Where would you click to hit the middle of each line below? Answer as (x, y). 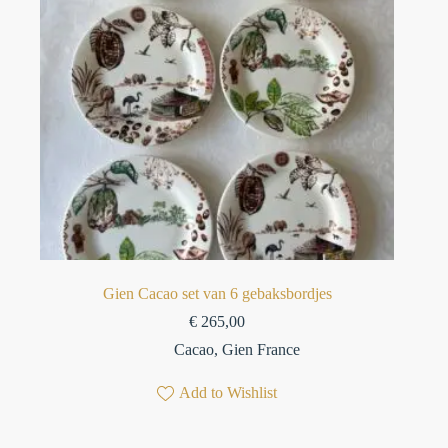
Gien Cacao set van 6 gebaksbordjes (217, 294)
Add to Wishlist (228, 393)
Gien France (261, 350)
